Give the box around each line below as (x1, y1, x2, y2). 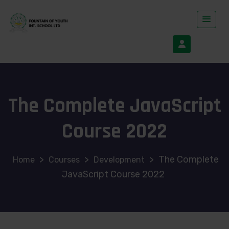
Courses (49, 155, 80, 165)
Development (94, 155, 145, 165)
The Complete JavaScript (8, 93, 221, 120)
